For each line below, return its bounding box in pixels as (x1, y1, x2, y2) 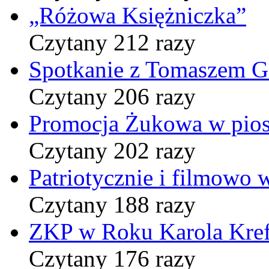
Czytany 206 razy (29, 83, 196, 109)
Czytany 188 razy (29, 191, 196, 217)
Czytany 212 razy (29, 29, 196, 55)
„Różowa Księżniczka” (29, 2, 246, 28)
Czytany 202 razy (29, 137, 196, 163)
